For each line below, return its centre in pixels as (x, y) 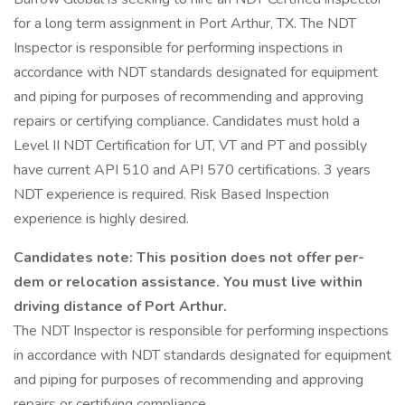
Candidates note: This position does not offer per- (189, 258)
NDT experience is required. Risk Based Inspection (171, 194)
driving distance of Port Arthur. (120, 306)
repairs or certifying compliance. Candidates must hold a (187, 121)
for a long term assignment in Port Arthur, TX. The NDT (185, 24)
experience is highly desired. (101, 219)
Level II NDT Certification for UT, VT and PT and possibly (190, 146)
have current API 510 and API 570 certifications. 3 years (192, 170)
